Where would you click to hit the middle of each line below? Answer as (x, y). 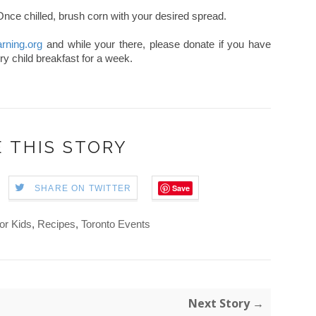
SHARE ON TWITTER (83, 189)
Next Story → (226, 303)
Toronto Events (115, 224)
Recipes (56, 224)
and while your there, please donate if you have (157, 44)
